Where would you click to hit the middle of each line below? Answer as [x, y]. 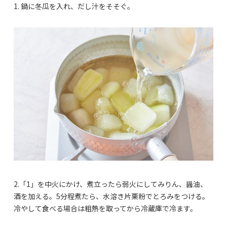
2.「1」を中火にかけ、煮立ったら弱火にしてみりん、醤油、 [110, 184]
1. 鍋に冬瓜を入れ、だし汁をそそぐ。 [74, 6]
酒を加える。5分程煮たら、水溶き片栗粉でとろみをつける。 [111, 196]
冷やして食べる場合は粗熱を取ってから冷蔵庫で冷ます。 [105, 209]
